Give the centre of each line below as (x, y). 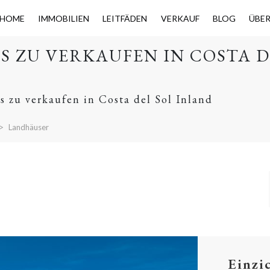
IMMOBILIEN (63, 18)
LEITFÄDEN (125, 18)
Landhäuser (28, 127)
